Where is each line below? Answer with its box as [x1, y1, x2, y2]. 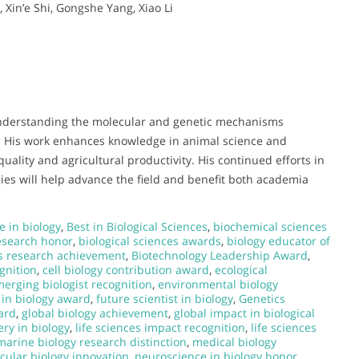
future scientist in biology [96, 290, 233, 306]
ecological [215, 261, 268, 277]
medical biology [192, 333, 276, 349]
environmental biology [158, 276, 278, 292]
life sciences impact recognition [75, 319, 245, 335]
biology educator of [227, 232, 330, 248]
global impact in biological [174, 305, 315, 321]
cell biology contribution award [42, 261, 209, 277]
